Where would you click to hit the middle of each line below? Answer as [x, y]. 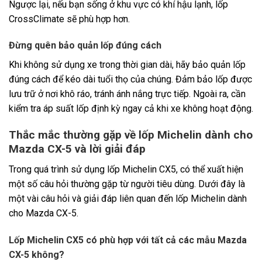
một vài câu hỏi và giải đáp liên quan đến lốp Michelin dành [128, 198]
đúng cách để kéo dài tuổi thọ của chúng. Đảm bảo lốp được [130, 80]
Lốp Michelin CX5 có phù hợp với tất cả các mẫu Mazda [128, 240]
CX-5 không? [37, 254]
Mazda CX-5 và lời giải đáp [77, 149]
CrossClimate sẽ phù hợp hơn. [69, 19]
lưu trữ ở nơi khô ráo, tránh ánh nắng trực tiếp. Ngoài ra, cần [127, 94]
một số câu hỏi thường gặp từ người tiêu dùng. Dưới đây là [127, 184]
